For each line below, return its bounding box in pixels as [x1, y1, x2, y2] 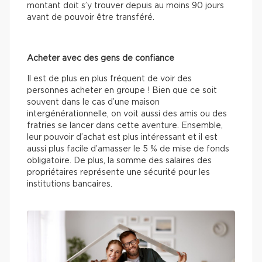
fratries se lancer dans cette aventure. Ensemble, [27, 122, 223, 130]
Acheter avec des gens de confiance [27, 54, 174, 63]
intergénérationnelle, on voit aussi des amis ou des [27, 110, 227, 119]
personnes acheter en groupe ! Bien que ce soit [27, 87, 217, 95]
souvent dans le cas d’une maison [27, 98, 160, 107]
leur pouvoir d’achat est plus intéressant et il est [27, 133, 218, 142]
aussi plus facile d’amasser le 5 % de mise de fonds [27, 145, 229, 154]
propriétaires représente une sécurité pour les [27, 168, 210, 177]
